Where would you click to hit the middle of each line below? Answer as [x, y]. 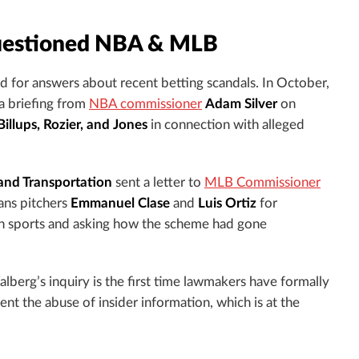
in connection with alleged [226, 125]
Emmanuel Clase [120, 204]
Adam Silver [241, 105]
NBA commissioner [145, 105]
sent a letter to [160, 183]
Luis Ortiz [229, 204]
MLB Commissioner [262, 183]
